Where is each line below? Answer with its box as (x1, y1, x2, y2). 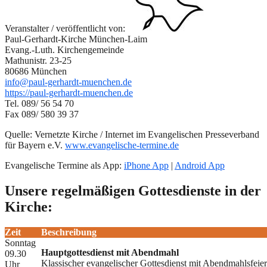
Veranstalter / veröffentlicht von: (5, 23, 128, 34)
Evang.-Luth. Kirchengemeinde (5, 45, 124, 55)
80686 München (5, 66, 67, 77)
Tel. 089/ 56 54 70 (5, 98, 74, 109)
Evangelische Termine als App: (5, 160, 124, 171)
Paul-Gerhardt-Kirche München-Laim (5, 34, 147, 45)
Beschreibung (41, 227, 97, 238)
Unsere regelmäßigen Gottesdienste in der (5, 183, 261, 199)
